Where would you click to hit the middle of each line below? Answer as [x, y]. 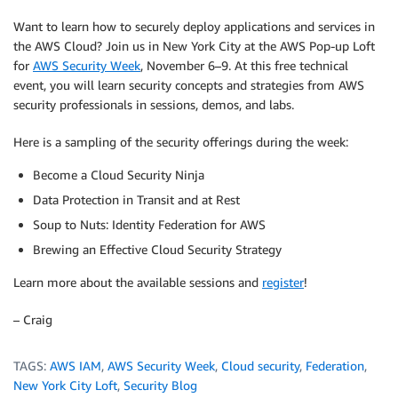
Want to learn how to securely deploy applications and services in [194, 26]
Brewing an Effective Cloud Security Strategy [157, 249]
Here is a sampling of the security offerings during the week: [181, 142]
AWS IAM [76, 366]
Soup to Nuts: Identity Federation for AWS [149, 224]
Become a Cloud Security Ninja [119, 175]
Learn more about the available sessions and [138, 282]
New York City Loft [65, 385]
